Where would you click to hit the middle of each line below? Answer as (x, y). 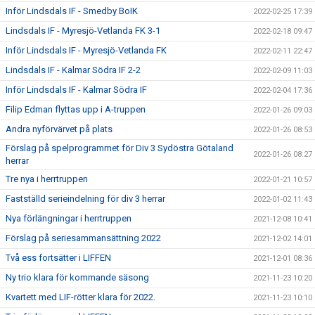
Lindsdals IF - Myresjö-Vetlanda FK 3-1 (83, 30)
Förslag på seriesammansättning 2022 (83, 238)
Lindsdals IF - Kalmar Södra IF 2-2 (73, 70)
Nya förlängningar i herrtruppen (69, 218)
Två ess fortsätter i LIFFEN (58, 257)
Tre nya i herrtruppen (47, 179)
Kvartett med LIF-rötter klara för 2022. (81, 297)
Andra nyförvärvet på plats (59, 129)
